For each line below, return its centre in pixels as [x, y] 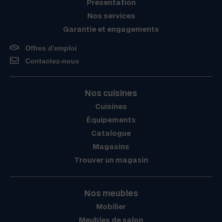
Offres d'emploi [51, 48]
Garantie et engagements [111, 29]
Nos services [111, 15]
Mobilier [111, 206]
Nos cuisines [111, 93]
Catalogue [111, 133]
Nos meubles [111, 193]
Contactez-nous [52, 61]
